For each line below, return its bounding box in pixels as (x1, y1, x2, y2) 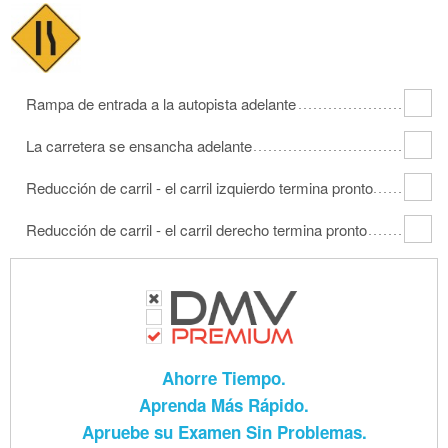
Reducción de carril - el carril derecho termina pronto (26, 219, 367, 241)
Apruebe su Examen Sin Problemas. (81, 419, 367, 444)
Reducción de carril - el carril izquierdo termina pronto (26, 177, 373, 199)
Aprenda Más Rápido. (139, 392, 309, 417)
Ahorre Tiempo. (162, 365, 286, 390)
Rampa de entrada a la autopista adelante (26, 93, 296, 115)
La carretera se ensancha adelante (26, 135, 252, 157)
